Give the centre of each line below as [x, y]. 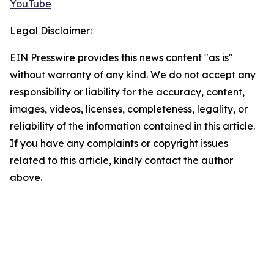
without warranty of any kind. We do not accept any [133, 75]
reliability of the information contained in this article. [132, 126]
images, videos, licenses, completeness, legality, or [129, 109]
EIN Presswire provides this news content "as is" [121, 58]
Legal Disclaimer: [51, 31]
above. [26, 178]
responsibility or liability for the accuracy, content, [127, 92]
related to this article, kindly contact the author [121, 161]
